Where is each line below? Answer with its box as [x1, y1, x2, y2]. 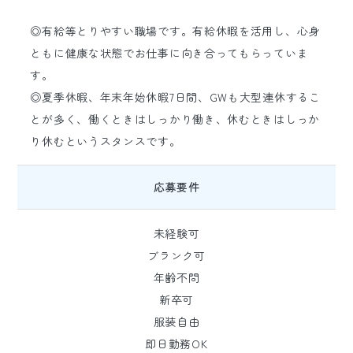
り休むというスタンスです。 [30, 133, 181, 149]
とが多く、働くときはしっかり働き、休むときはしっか [30, 111, 320, 127]
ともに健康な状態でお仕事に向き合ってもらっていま [30, 45, 309, 61]
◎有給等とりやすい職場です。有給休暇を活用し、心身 [30, 23, 320, 39]
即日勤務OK [145, 336, 208, 351]
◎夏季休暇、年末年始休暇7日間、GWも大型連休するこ [30, 89, 321, 105]
